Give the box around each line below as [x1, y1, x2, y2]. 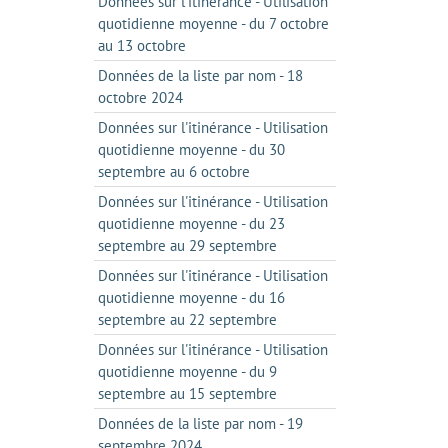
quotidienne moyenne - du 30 [97, 140, 285, 159]
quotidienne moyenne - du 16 [97, 288, 285, 307]
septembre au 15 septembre [97, 384, 277, 403]
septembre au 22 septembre [97, 310, 277, 329]
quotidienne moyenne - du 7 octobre [97, 14, 329, 33]
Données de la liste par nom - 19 [97, 414, 303, 433]
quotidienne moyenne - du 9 [97, 362, 277, 381]
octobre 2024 [97, 88, 183, 107]
